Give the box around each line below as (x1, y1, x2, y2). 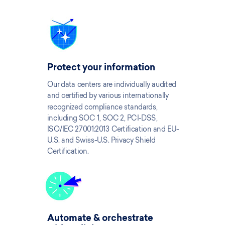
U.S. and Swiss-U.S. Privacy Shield (47, 136, 156, 145)
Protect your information (47, 64, 155, 73)
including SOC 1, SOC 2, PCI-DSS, (47, 114, 158, 122)
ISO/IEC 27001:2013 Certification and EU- (47, 125, 179, 134)
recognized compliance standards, (47, 102, 158, 111)
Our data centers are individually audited (47, 80, 176, 89)
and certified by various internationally (47, 91, 169, 100)
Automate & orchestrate (47, 214, 153, 223)
